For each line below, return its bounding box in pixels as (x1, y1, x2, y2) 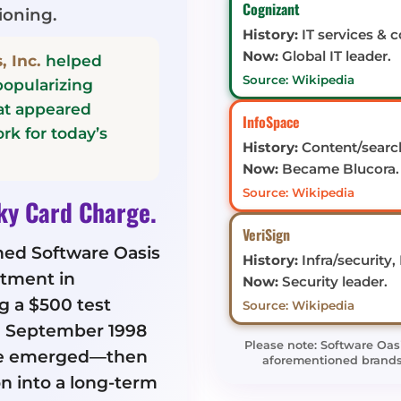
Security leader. (277, 272, 388, 290)
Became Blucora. (277, 159, 399, 177)
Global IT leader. (277, 47, 391, 64)
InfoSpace (242, 110, 300, 132)
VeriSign (242, 223, 290, 245)
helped (41, 50, 103, 70)
